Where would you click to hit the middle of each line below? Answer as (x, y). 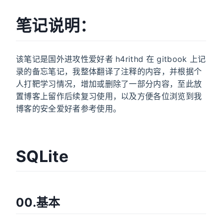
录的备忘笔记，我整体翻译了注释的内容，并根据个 (109, 71)
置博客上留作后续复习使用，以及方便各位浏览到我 (109, 96)
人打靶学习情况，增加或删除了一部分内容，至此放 (109, 83)
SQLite (42, 156)
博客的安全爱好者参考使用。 (69, 108)
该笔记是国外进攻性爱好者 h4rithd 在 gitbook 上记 (111, 59)
